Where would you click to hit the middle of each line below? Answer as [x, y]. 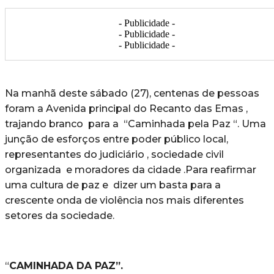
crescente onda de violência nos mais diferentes [124, 200]
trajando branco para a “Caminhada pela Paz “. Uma [135, 124]
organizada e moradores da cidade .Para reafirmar [131, 169]
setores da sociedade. [60, 215]
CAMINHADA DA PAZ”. [66, 265]
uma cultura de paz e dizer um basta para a [113, 185]
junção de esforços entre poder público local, [117, 139]
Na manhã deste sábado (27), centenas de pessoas [132, 93]
